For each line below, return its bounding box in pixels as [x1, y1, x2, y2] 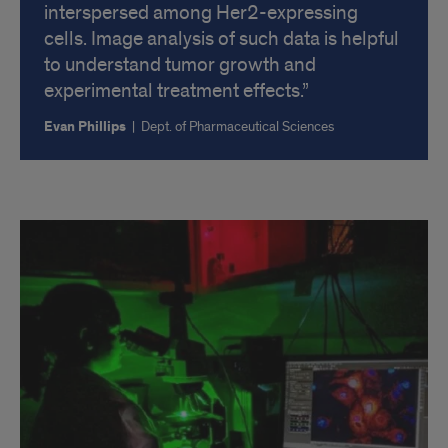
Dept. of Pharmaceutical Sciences [141, 117, 334, 135]
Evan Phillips [44, 117, 129, 136]
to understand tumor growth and [44, 52, 316, 77]
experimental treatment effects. [44, 78, 302, 103]
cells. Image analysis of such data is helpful [44, 26, 399, 51]
